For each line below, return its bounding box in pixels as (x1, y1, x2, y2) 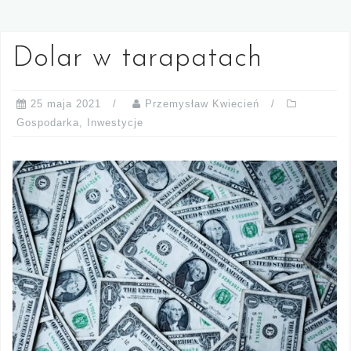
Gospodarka (16, 116, 79, 128)
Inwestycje (87, 116, 143, 128)
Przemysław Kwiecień (145, 97, 259, 110)
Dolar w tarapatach (13, 44, 262, 73)
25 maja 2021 (31, 97, 101, 110)
